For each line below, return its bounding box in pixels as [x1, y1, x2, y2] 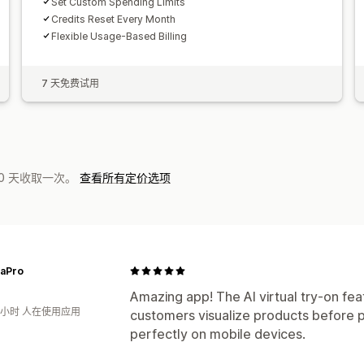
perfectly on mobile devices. [130, 325, 305, 342]
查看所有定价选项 [80, 170, 171, 184]
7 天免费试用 [41, 76, 99, 89]
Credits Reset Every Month [50, 12, 175, 25]
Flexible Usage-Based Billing [50, 29, 187, 42]
